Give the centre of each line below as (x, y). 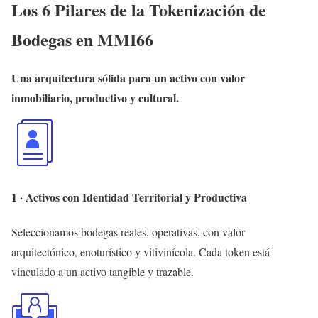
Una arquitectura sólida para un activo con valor (128, 78)
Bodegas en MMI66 (82, 39)
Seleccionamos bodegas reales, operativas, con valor (128, 231)
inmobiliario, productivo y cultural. (95, 98)
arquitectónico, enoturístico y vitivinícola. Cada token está (141, 251)
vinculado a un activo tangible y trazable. (103, 271)
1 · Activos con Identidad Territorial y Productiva (129, 197)
